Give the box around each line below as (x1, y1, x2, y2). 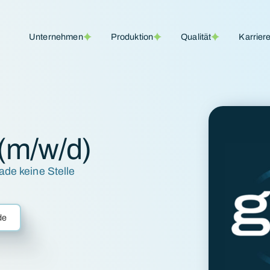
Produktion (110, 31, 154, 42)
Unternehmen (29, 31, 83, 42)
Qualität (181, 31, 212, 42)
